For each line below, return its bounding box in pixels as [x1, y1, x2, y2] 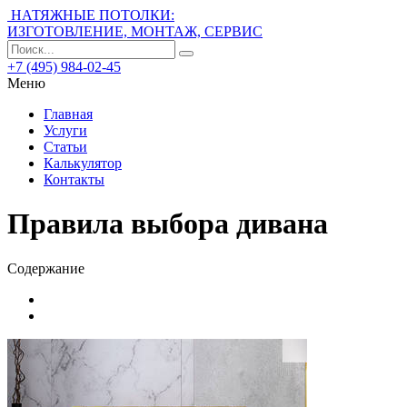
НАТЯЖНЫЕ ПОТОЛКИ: [11, 7, 174, 23]
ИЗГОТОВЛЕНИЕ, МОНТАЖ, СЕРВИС [7, 24, 263, 39]
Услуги [44, 123, 87, 138]
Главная [44, 106, 93, 122]
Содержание [7, 260, 84, 276]
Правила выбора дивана [7, 207, 328, 241]
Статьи [44, 139, 87, 154]
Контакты [44, 172, 104, 187]
